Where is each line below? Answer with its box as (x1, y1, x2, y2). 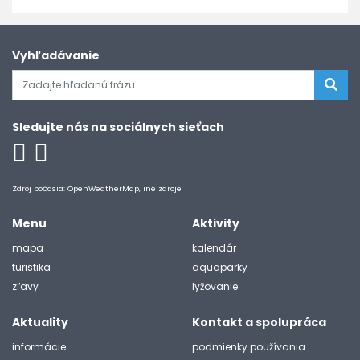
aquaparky (192, 260, 247, 274)
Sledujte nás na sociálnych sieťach (12, 119, 224, 135)
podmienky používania (192, 340, 305, 354)
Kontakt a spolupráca (192, 314, 326, 330)
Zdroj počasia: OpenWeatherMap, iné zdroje (12, 183, 182, 194)
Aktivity (192, 215, 239, 231)
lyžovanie (192, 280, 238, 293)
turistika (12, 260, 51, 274)
